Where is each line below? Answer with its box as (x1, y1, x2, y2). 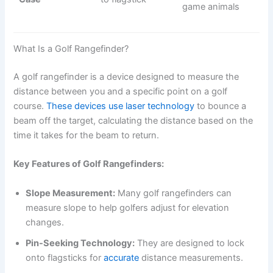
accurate (104, 252, 140, 263)
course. (13, 100, 47, 112)
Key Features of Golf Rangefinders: (13, 158, 165, 170)
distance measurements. (139, 252, 244, 263)
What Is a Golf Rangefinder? (13, 43, 129, 55)
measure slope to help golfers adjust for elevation (26, 202, 230, 213)
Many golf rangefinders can (115, 187, 232, 199)
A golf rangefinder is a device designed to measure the (13, 71, 239, 82)
